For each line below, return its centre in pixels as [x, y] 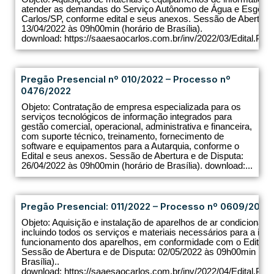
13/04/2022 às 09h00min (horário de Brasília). [112, 29]
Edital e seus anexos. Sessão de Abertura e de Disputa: [132, 156]
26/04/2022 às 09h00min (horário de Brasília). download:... [137, 166]
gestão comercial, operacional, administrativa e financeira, [137, 127]
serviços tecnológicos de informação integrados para [127, 117]
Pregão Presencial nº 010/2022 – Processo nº [126, 80]
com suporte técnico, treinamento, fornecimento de [123, 136]
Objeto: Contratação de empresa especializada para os [131, 107]
